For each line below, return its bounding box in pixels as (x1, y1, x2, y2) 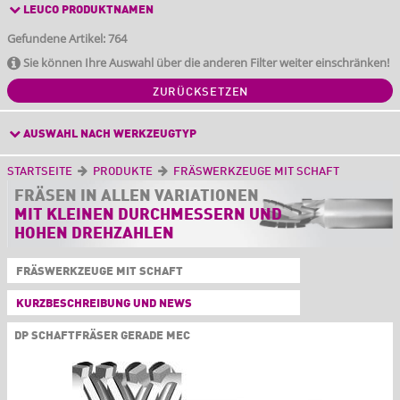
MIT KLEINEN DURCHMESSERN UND (14, 207, 282, 224)
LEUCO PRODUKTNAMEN (21, 4, 154, 17)
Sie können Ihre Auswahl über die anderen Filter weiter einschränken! (21, 54, 389, 71)
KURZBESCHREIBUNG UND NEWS (16, 298, 192, 311)
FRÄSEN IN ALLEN (14, 188, 154, 205)
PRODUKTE (93, 166, 153, 179)
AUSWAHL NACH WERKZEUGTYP (21, 129, 196, 141)
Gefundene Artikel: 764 (7, 30, 127, 47)
